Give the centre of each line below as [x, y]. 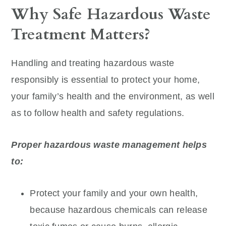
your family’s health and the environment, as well [113, 96]
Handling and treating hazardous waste [93, 63]
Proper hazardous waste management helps [109, 145]
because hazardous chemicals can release [119, 210]
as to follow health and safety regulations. [98, 113]
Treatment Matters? [81, 34]
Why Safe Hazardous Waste [111, 14]
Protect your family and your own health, [114, 193]
